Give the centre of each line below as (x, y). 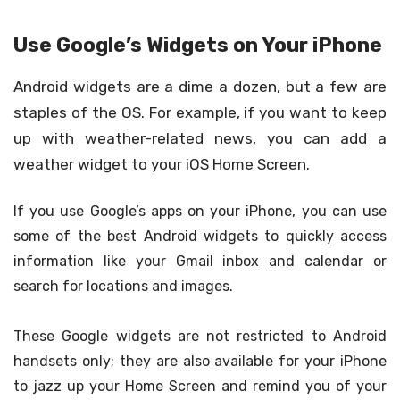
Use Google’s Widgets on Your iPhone (198, 46)
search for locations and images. (123, 287)
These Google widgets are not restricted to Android (200, 336)
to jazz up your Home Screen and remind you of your (200, 386)
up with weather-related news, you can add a (200, 139)
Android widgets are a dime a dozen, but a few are (200, 87)
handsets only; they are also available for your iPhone (200, 361)
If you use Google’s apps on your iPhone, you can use (200, 212)
